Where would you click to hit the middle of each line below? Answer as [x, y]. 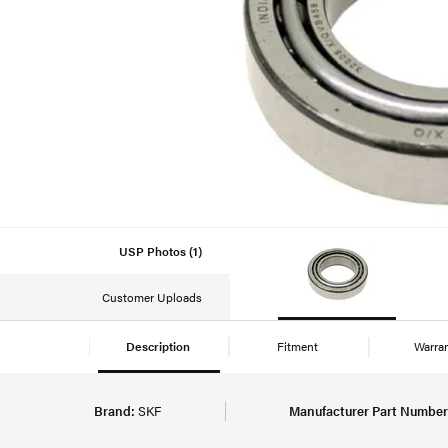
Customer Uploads [152, 297]
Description [159, 345]
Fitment [299, 345]
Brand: [114, 410]
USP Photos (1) [160, 250]
